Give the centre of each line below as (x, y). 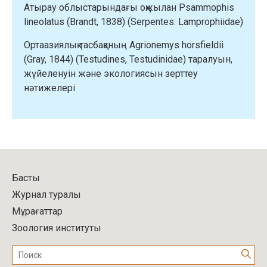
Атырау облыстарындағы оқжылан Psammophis (129, 7)
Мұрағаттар (37, 211)
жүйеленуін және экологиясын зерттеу (111, 73)
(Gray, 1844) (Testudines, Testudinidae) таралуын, (128, 59)
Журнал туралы (46, 195)
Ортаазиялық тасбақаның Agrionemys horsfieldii (124, 45)
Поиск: (26, 250)
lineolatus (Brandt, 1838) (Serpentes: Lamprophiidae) (133, 21)
